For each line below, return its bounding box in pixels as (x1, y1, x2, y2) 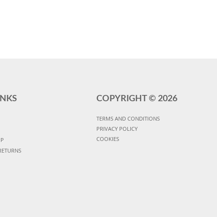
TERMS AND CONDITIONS (96, 114, 160, 122)
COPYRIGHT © (96, 94, 158, 103)
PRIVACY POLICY (96, 124, 138, 132)
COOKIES (96, 135, 119, 142)
